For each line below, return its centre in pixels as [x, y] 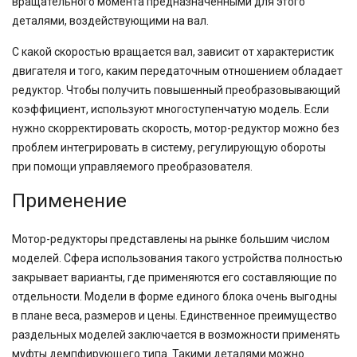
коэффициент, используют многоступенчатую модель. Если [171, 109]
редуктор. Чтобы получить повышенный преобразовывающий [176, 90]
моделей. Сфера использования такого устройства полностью [177, 258]
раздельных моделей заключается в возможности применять [176, 335]
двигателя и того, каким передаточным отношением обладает [177, 71]
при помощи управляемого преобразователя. [132, 167]
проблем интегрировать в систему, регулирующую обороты [169, 147]
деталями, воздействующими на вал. [110, 21]
